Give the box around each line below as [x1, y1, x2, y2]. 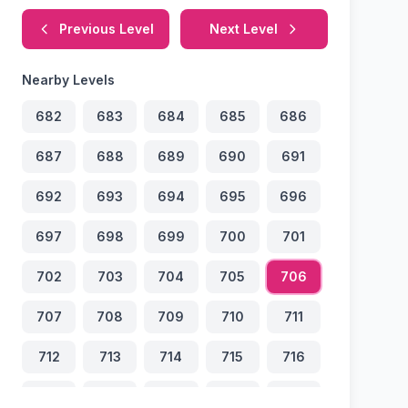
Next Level [209, 21, 278, 36]
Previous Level [59, 21, 154, 36]
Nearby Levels [22, 72, 115, 87]
